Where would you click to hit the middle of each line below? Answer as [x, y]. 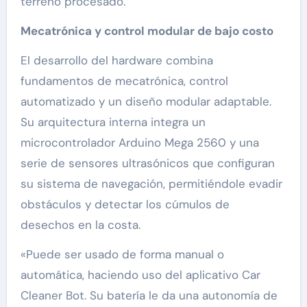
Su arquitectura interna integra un [113, 122]
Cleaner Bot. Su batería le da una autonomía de [149, 296]
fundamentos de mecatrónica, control [124, 81]
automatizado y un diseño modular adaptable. [146, 102]
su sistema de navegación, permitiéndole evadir [151, 184]
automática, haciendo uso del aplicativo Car [140, 275]
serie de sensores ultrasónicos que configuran [147, 163]
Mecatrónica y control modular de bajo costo [147, 31]
